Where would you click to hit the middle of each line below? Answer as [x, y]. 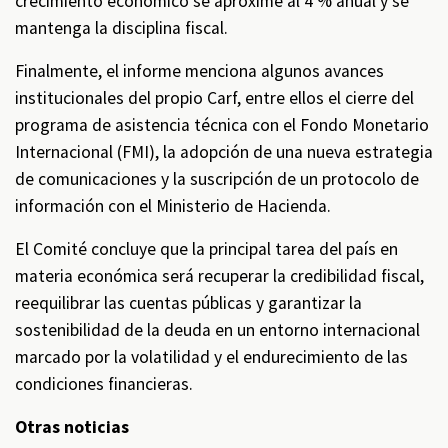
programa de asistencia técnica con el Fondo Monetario [222, 125]
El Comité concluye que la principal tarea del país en [206, 249]
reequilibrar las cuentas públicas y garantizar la [188, 303]
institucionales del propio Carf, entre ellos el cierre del [214, 98]
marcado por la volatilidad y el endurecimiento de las [211, 357]
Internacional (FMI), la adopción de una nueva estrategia [224, 152]
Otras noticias [72, 427]
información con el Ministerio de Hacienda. [173, 206]
